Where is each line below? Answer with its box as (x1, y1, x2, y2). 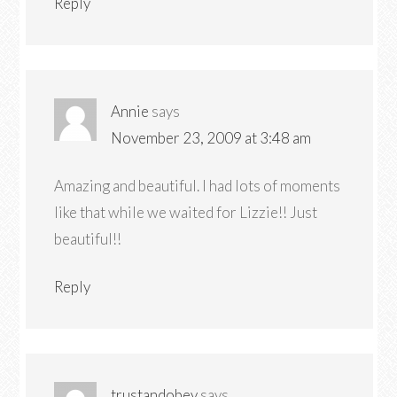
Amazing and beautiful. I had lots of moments (54, 176, 341, 195)
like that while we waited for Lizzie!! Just (54, 203, 318, 222)
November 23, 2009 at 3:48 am (111, 128, 312, 147)
